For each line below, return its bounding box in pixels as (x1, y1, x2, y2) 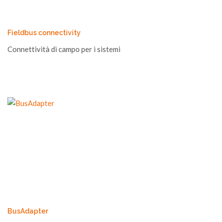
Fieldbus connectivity (7, 29, 81, 37)
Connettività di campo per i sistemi (7, 45, 120, 54)
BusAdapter (7, 207, 48, 215)
